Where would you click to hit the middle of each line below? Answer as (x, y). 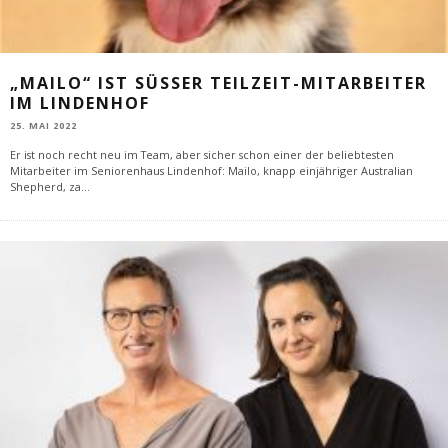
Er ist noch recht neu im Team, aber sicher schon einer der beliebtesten (202, 155)
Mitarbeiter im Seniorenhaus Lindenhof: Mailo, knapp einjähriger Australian (211, 171)
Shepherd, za (45, 187)
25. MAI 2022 (43, 126)
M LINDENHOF (75, 102)
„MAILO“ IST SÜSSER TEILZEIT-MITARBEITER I (218, 82)
